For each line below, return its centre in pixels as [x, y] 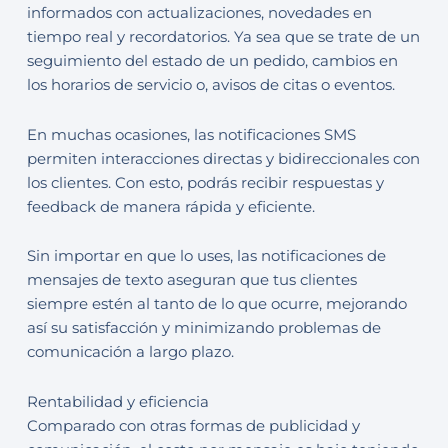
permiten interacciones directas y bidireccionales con [223, 158]
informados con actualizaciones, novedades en [199, 13]
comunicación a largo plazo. [130, 352]
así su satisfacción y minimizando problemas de [203, 328]
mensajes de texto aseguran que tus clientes [191, 280]
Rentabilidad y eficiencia [117, 401]
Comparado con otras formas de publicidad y [193, 425]
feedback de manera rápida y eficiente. [170, 206]
